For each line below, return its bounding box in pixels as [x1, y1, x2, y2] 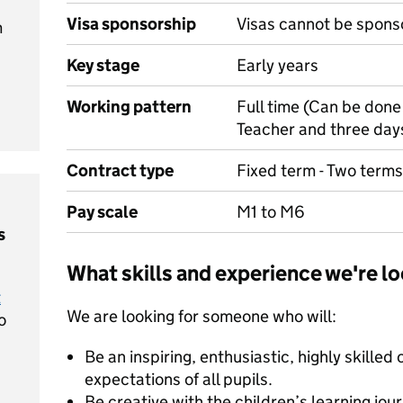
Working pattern [67, 96, 192, 117]
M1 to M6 [237, 201, 305, 222]
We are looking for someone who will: [67, 306, 336, 327]
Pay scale [67, 201, 138, 222]
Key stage [67, 55, 139, 76]
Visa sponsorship [67, 13, 196, 34]
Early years [237, 55, 318, 76]
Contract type [67, 160, 174, 181]
